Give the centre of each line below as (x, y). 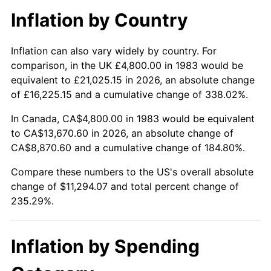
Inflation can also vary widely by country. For (114, 51)
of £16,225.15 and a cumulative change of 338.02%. (129, 94)
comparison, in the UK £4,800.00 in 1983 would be (127, 65)
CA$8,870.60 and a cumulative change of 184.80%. (128, 147)
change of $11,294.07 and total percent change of (125, 186)
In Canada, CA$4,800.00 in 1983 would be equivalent (133, 118)
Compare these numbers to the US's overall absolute (132, 171)
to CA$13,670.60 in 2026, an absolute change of (122, 133)
